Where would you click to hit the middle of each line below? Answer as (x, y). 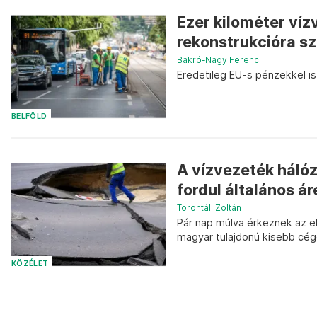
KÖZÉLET (30, 264)
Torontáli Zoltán (209, 207)
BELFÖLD (29, 116)
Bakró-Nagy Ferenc (218, 59)
